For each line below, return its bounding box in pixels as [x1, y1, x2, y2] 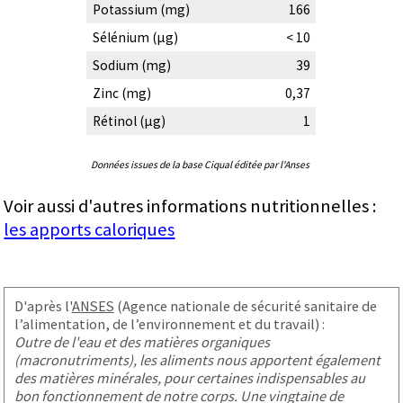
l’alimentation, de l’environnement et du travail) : [13, 314, 325, 333]
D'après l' [13, 296, 72, 315]
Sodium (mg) [92, 56, 171, 74]
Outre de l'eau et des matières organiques [13, 332, 270, 351]
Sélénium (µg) [92, 28, 178, 46]
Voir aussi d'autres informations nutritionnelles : [4, 193, 377, 218]
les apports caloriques [4, 217, 175, 241]
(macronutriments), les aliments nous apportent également [13, 350, 381, 369]
